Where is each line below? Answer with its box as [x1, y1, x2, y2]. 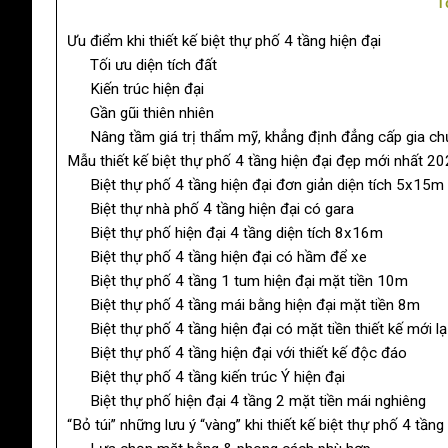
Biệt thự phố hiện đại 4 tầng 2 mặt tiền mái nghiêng [89, 392, 426, 411]
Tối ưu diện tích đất [89, 56, 217, 75]
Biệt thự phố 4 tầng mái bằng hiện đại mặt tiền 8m [89, 296, 420, 315]
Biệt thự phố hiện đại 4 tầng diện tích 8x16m [89, 224, 383, 243]
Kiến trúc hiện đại [89, 80, 208, 99]
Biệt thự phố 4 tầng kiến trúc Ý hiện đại [89, 368, 345, 387]
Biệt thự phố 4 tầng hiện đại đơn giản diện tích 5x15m [89, 176, 444, 195]
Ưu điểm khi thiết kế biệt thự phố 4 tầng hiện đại [67, 32, 381, 51]
